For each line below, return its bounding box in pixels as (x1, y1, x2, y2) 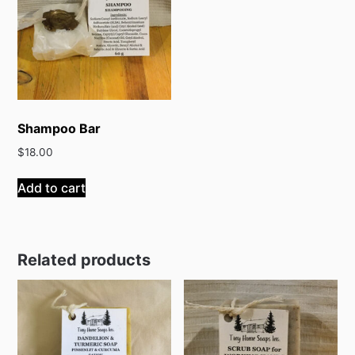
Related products (17, 250, 151, 269)
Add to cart (17, 179, 86, 196)
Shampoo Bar (17, 120, 101, 137)
